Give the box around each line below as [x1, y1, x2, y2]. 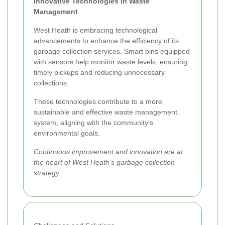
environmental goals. [34, 129, 100, 137]
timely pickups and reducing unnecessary [34, 68, 165, 76]
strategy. [34, 168, 61, 177]
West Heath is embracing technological [34, 26, 157, 34]
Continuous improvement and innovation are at [34, 147, 183, 156]
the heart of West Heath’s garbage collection [34, 158, 175, 166]
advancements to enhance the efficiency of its [34, 36, 179, 45]
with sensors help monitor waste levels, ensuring [34, 57, 187, 66]
